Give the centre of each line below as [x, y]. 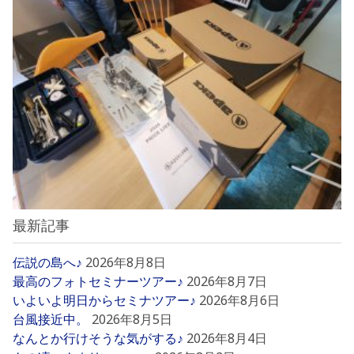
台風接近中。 [51, 319]
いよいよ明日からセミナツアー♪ [104, 300]
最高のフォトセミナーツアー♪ [98, 281]
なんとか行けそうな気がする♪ [98, 338]
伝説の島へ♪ [47, 262]
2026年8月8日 [126, 262]
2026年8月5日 [132, 319]
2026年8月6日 [239, 300]
